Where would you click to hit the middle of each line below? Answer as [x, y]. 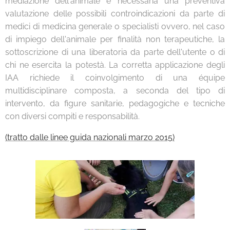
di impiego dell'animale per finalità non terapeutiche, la [115, 39]
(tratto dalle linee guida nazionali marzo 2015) [90, 137]
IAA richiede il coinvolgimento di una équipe [115, 78]
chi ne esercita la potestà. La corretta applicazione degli [115, 65]
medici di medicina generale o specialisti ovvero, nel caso [115, 26]
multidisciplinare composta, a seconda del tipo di [115, 91]
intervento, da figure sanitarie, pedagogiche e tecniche [115, 103]
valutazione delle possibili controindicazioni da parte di [115, 14]
